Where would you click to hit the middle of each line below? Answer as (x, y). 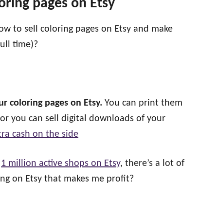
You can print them (142, 103)
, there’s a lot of (152, 163)
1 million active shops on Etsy (61, 163)
